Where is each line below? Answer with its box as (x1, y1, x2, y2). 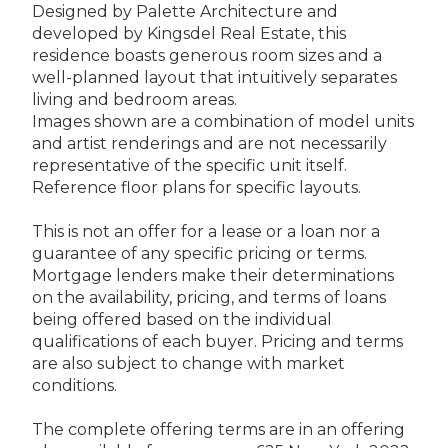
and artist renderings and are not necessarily (32, 133, 387, 153)
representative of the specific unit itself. (32, 155, 347, 175)
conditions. (32, 375, 117, 395)
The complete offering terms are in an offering (32, 419, 405, 439)
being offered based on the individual (32, 309, 332, 329)
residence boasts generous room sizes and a (32, 45, 382, 65)
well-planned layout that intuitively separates (32, 67, 397, 87)
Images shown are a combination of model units (32, 111, 414, 131)
